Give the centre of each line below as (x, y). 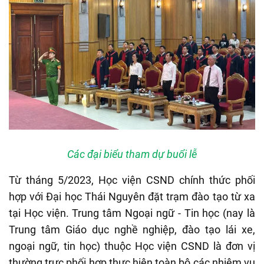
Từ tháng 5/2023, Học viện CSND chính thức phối (132, 180)
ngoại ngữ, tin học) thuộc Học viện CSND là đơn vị (132, 246)
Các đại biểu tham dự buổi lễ (132, 154)
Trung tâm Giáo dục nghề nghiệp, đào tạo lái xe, (132, 229)
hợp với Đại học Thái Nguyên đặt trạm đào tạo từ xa (132, 196)
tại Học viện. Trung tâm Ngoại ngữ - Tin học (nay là (132, 213)
